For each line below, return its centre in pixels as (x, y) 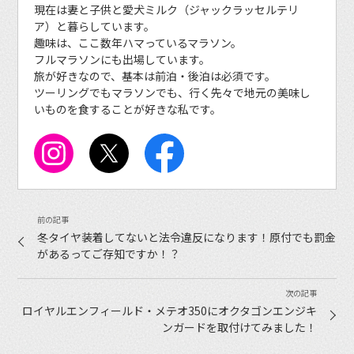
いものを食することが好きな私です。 (128, 109)
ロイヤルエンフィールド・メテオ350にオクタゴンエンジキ (169, 311)
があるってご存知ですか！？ (109, 254)
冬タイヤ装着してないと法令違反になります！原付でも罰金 (187, 237)
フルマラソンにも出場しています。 (122, 60)
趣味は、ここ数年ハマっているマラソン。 (138, 43)
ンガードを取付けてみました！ (239, 328)
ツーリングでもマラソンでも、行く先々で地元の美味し (173, 93)
